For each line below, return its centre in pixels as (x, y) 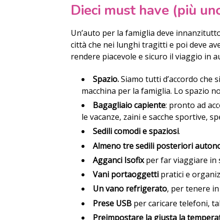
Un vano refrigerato (130, 189)
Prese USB (112, 203)
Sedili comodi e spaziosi (136, 131)
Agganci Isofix (118, 160)
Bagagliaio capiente (129, 105)
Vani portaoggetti (126, 175)
